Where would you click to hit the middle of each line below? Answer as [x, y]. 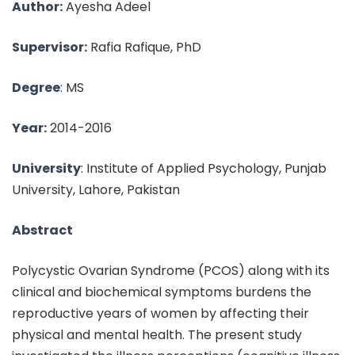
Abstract [42, 230]
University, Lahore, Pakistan [96, 190]
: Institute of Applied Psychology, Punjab [204, 168]
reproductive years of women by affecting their [160, 313]
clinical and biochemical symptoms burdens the [162, 292]
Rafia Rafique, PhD [144, 47]
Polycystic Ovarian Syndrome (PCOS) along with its [171, 271]
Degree [36, 88]
